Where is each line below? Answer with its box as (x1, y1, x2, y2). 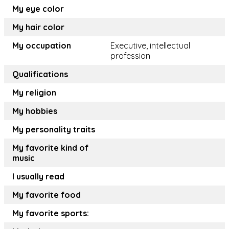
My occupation (12, 40, 71, 51)
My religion (12, 87, 56, 98)
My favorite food (12, 190, 81, 200)
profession (110, 51, 150, 61)
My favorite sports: (12, 208, 89, 218)
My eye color (12, 4, 64, 14)
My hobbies (12, 106, 57, 116)
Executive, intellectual (110, 40, 190, 51)
